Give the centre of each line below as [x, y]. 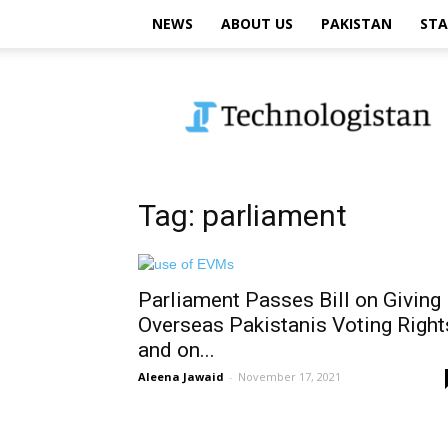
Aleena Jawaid [181, 376]
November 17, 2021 [289, 376]
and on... [176, 350]
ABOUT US [257, 23]
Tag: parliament [242, 215]
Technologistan [239, 81]
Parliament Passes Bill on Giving [289, 300]
